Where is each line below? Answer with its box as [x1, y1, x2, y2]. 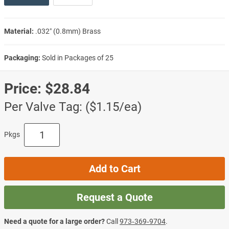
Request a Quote [76, 191, 153, 203]
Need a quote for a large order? [4, 217, 105, 225]
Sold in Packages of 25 [42, 53, 113, 62]
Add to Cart [88, 162, 141, 175]
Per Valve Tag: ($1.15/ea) [4, 99, 142, 114]
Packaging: [4, 53, 40, 62]
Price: [4, 80, 41, 97]
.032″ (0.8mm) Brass [35, 27, 101, 35]
